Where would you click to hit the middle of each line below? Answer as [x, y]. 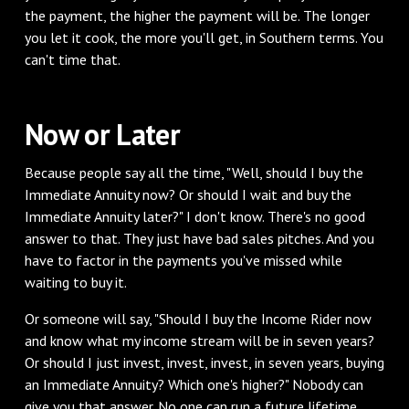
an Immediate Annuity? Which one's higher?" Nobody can [194, 384]
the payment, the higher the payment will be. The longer [197, 15]
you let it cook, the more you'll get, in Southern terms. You [204, 37]
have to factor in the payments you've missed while [183, 260]
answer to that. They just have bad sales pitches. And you [199, 238]
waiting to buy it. [75, 282]
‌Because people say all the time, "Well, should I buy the [194, 172]
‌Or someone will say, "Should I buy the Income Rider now [198, 318]
